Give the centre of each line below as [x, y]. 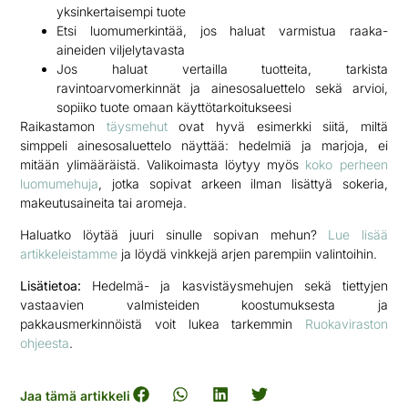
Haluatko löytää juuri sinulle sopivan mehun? [174, 235]
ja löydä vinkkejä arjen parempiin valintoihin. [248, 254]
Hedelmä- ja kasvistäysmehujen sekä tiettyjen [235, 286]
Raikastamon [63, 126]
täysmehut [137, 126]
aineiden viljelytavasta [121, 49]
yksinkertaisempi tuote [122, 11]
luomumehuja [60, 183]
